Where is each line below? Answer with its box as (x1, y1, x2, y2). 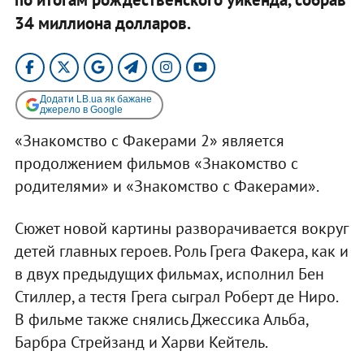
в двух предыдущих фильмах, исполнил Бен (14, 262, 324, 284)
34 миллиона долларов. (14, 11, 191, 34)
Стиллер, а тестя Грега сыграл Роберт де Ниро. (14, 285, 337, 307)
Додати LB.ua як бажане (39, 93, 152, 105)
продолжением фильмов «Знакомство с (14, 152, 298, 174)
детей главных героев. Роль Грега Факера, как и (14, 240, 349, 262)
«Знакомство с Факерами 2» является (14, 129, 284, 151)
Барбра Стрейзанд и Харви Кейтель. (14, 331, 268, 353)
